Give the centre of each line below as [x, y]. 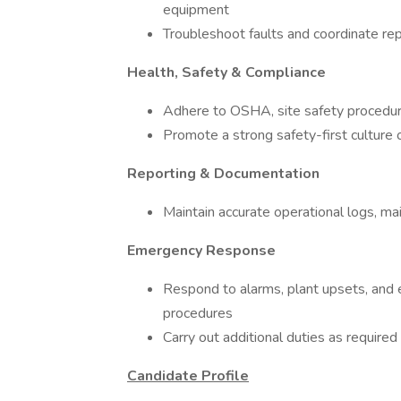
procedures [198, 313]
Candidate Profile [188, 376]
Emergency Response [201, 251]
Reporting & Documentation [223, 174]
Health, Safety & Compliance [226, 73]
